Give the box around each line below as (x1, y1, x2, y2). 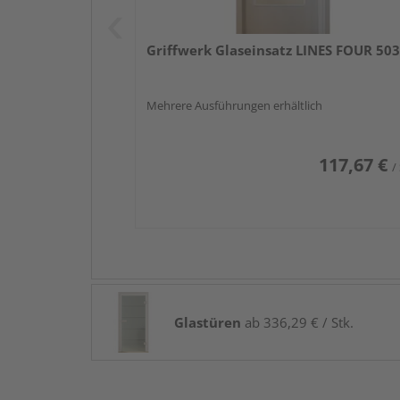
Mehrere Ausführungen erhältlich (146, 97, 322, 114)
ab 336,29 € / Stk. (241, 313, 354, 332)
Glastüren (174, 313, 241, 332)
